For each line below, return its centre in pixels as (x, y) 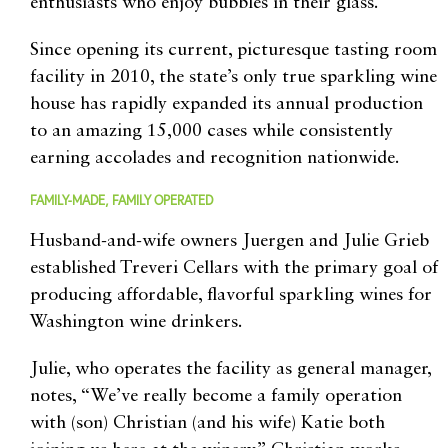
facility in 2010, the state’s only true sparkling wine (233, 76)
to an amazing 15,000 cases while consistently (211, 130)
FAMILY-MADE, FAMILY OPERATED (121, 199)
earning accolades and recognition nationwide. (214, 157)
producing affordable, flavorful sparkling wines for (231, 294)
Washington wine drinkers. (136, 321)
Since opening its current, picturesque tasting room (233, 49)
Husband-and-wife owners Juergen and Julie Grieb (229, 240)
